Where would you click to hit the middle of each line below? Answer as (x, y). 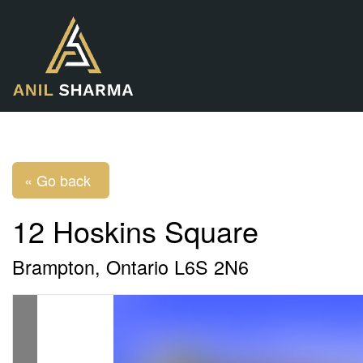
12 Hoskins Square (135, 231)
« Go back (58, 180)
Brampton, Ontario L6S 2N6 (130, 267)
